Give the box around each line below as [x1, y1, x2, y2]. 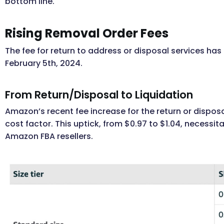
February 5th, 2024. [5, 57, 82, 69]
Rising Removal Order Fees [5, 24, 168, 41]
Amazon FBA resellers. [5, 130, 93, 142]
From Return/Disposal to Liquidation [5, 87, 193, 102]
